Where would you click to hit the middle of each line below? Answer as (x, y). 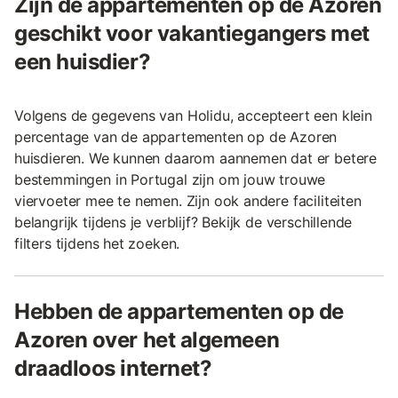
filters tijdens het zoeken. (97, 244)
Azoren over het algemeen (147, 340)
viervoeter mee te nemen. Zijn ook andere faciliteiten (188, 201)
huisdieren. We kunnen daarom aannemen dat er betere (196, 159)
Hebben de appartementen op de (179, 312)
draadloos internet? (113, 369)
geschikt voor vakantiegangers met (192, 34)
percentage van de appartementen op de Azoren (176, 137)
